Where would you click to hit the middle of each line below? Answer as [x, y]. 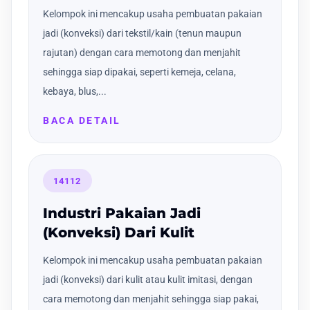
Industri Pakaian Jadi [122, 213]
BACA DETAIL [82, 121]
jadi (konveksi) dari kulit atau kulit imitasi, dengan [148, 279]
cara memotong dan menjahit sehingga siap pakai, [151, 299]
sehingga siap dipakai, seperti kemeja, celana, [139, 72]
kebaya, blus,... [75, 92]
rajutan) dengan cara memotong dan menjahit [142, 53]
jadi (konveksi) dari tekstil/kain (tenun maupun [142, 34]
